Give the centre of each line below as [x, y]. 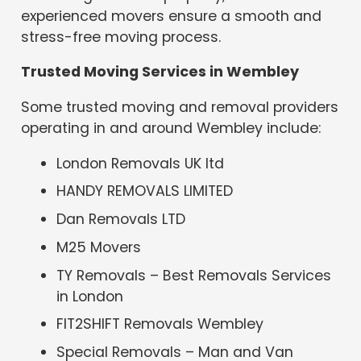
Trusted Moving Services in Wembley [160, 72]
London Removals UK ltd [141, 163]
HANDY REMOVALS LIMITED [145, 191]
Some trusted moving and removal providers [180, 107]
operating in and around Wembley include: [171, 128]
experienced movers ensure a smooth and [172, 16]
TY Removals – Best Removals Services [194, 275]
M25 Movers [99, 247]
